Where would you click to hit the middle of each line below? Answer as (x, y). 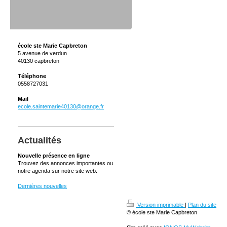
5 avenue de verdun (42, 53)
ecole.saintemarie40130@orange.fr (61, 106)
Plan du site (202, 205)
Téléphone (32, 76)
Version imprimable (160, 205)
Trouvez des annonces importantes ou (65, 163)
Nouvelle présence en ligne (54, 156)
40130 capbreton (39, 61)
